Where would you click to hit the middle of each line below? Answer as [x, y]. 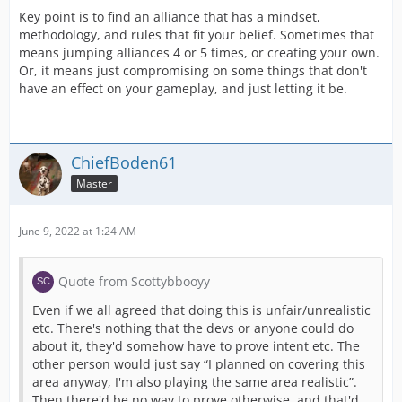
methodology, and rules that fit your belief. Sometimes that [197, 35]
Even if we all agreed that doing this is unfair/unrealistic [201, 310]
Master [94, 183]
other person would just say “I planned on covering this [199, 364]
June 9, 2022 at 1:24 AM [78, 231]
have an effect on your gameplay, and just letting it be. [183, 88]
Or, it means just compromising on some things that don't [193, 70]
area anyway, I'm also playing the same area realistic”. [195, 382]
